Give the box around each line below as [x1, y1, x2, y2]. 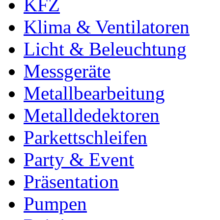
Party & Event [24, 149, 134, 170]
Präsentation [24, 171, 119, 192]
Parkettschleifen [24, 127, 147, 148]
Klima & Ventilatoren [24, 16, 190, 38]
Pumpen [24, 193, 87, 215]
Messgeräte [24, 60, 110, 82]
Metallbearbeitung [24, 82, 165, 104]
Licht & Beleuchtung [24, 38, 187, 60]
